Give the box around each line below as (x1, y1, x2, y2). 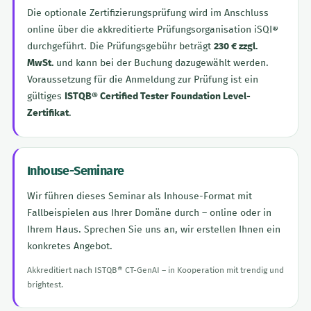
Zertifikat (27, 107, 69, 119)
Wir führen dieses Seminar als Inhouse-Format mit (27, 190, 252, 202)
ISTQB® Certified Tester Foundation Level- (65, 90, 251, 102)
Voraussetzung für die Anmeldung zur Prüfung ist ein (27, 74, 258, 85)
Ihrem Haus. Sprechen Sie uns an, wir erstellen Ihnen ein (27, 224, 280, 235)
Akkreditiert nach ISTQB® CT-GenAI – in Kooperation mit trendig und (27, 265, 284, 275)
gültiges (27, 90, 65, 102)
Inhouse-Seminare (27, 163, 124, 178)
